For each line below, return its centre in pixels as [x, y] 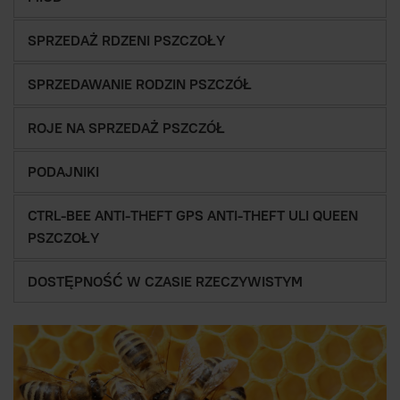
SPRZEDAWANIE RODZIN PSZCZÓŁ [140, 85]
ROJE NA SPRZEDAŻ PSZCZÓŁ [126, 129]
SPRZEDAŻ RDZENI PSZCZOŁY [126, 41]
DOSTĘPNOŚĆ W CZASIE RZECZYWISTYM [165, 282]
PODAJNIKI [63, 172]
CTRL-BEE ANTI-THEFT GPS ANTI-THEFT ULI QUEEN [193, 216]
